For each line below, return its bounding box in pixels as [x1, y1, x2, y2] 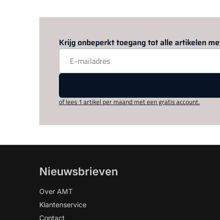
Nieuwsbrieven [39, 165, 118, 178]
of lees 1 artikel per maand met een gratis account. [59, 97, 200, 107]
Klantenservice [39, 200, 86, 209]
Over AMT [39, 187, 73, 195]
